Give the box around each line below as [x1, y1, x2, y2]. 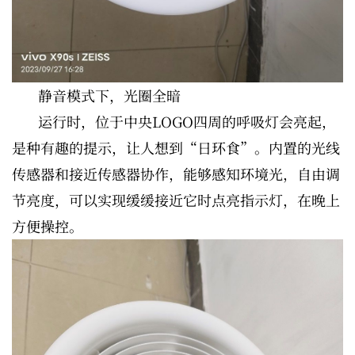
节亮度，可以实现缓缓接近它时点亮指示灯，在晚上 [12, 189, 340, 210]
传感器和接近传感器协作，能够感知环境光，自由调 [12, 162, 340, 184]
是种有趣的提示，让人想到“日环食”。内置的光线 [12, 136, 340, 158]
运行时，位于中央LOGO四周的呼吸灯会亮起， [38, 110, 336, 132]
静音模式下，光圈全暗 [38, 84, 181, 105]
